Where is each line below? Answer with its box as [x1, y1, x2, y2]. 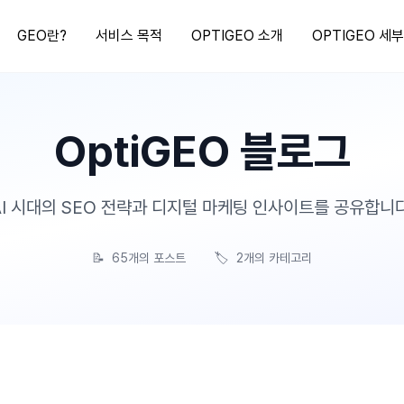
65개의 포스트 [112, 251, 186, 265]
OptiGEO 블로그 [53, 125, 351, 178]
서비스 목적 [95, 27, 162, 44]
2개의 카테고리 [236, 251, 312, 265]
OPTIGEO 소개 [190, 27, 283, 44]
